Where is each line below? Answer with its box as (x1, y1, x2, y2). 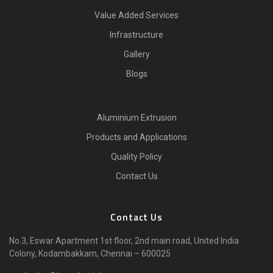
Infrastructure (110, 30, 163, 40)
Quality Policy (111, 152, 162, 161)
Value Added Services (94, 10, 179, 20)
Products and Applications (86, 132, 187, 142)
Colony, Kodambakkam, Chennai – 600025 (9, 249, 171, 258)
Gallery (123, 49, 150, 59)
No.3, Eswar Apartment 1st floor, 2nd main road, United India (9, 236, 239, 246)
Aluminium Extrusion (96, 113, 177, 122)
